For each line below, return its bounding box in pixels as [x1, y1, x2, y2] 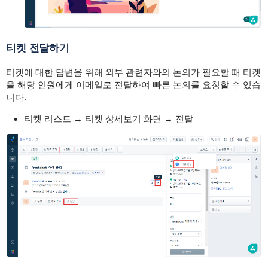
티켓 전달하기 [5, 42, 70, 54]
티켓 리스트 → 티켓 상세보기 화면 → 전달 [23, 113, 193, 124]
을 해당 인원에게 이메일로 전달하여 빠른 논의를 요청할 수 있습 [5, 79, 261, 90]
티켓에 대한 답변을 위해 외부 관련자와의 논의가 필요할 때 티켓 [5, 66, 261, 77]
